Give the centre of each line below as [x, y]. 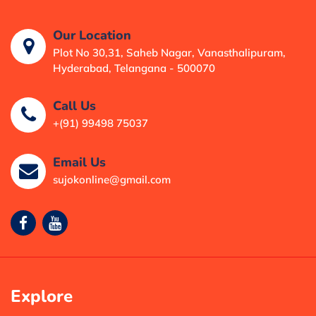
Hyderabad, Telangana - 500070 [134, 68]
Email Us [79, 162]
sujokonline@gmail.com [112, 179]
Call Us [74, 105]
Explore [42, 297]
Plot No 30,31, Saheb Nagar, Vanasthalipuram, [169, 53]
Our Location [92, 36]
